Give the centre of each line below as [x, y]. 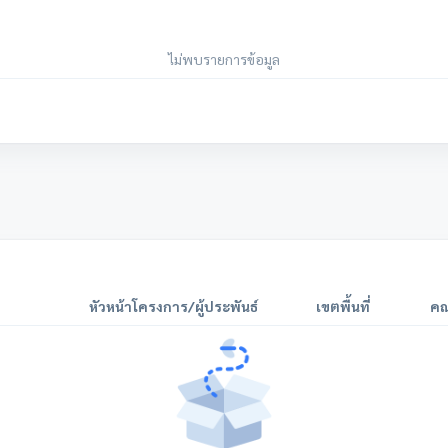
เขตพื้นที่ [343, 306]
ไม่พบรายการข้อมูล [224, 59]
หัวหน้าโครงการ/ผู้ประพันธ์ [173, 306]
